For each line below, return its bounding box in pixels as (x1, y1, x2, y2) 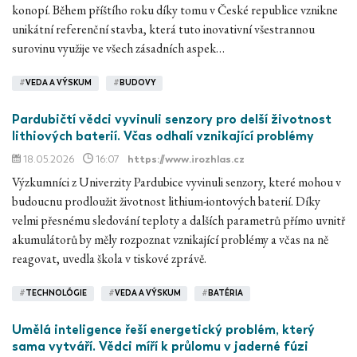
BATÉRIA (208, 288, 244, 299)
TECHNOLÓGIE (25, 288, 87, 299)
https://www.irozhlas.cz (127, 152, 245, 165)
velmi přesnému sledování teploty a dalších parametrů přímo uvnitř (12, 211, 345, 229)
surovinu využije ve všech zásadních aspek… (12, 39, 225, 57)
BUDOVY (119, 78, 156, 88)
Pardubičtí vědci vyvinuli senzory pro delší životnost (12, 111, 331, 127)
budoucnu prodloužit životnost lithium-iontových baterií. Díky (12, 192, 320, 210)
